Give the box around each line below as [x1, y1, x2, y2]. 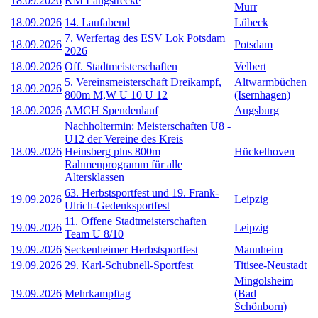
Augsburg [234, 104, 279, 116]
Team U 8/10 [65, 227, 124, 240]
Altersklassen [65, 170, 124, 183]
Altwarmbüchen [234, 75, 307, 88]
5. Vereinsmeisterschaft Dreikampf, [65, 75, 221, 88]
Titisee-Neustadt [234, 258, 307, 271]
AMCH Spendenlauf [65, 104, 158, 116]
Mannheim [234, 243, 283, 256]
